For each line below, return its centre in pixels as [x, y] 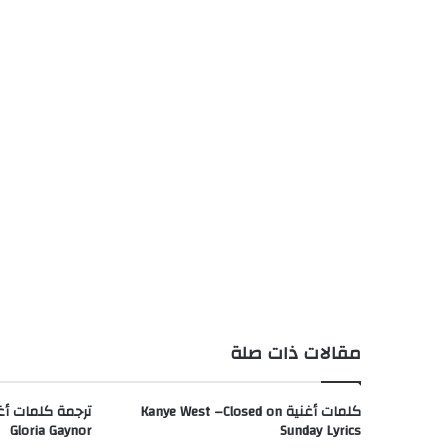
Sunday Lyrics [320, 430]
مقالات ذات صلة [295, 353]
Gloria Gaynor [51, 430]
